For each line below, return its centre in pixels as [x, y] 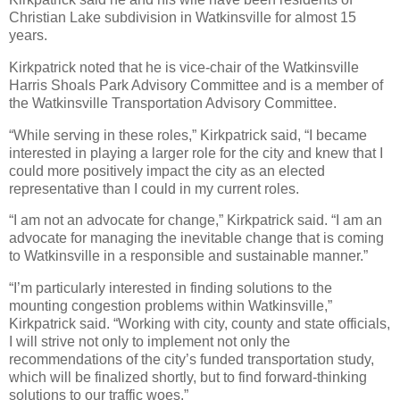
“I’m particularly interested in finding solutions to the [171, 288]
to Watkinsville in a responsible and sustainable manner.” [188, 256]
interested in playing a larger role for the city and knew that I [196, 153]
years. [28, 35]
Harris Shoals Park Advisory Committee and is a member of [196, 85]
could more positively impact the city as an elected [167, 171]
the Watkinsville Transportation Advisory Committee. [173, 103]
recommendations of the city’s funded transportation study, [192, 360]
